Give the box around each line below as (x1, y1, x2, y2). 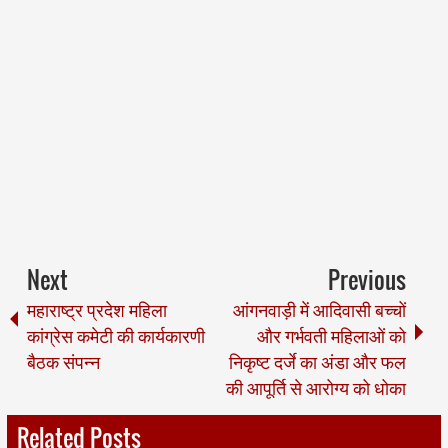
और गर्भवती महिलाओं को (257, 321, 407, 348)
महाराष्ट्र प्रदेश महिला (26, 295, 167, 322)
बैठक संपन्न (26, 347, 100, 374)
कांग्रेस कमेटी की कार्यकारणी (26, 321, 205, 348)
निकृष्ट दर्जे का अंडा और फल (229, 347, 407, 374)
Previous (328, 262, 407, 296)
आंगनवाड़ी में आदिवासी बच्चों (233, 295, 407, 322)
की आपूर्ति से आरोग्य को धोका (226, 373, 407, 400)
